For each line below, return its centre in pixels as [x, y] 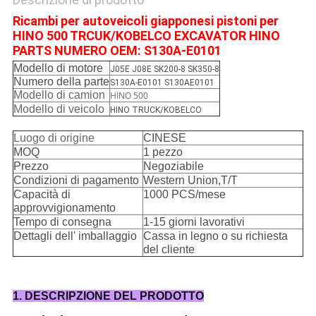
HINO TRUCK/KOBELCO [156, 110]
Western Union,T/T [190, 181]
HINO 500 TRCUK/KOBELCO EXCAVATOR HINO [146, 36]
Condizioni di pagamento [76, 181]
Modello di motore [58, 68]
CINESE [164, 138]
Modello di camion [59, 95]
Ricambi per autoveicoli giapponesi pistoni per [145, 21]
